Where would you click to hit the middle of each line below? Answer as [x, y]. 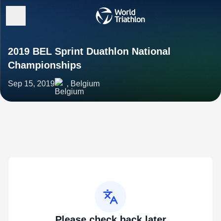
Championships [45, 65]
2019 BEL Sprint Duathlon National [89, 51]
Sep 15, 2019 [31, 84]
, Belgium [83, 84]
